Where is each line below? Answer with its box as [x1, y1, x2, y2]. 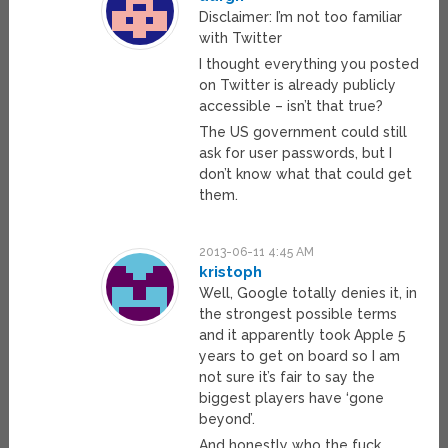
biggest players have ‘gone [199, 389, 385, 406]
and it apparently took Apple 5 [199, 326, 407, 343]
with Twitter [199, 29, 283, 46]
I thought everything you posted [199, 55, 420, 72]
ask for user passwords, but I [199, 144, 393, 161]
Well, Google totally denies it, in [199, 284, 418, 301]
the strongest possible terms [199, 305, 398, 322]
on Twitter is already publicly [199, 76, 397, 93]
